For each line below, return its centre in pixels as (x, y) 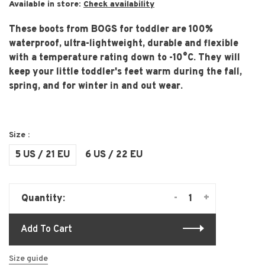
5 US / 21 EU (43, 155)
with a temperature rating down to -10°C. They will (125, 58)
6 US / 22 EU (114, 155)
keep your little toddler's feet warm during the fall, (125, 72)
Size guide (28, 258)
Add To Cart (46, 229)
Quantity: (43, 198)
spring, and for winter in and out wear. (96, 86)
